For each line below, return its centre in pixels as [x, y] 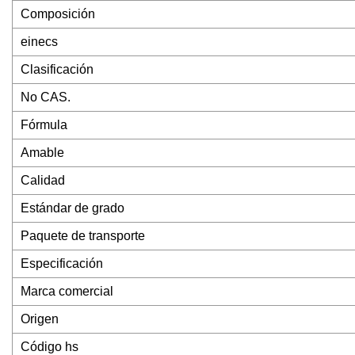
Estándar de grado [73, 208]
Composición [58, 14]
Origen [40, 319]
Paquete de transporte [83, 236]
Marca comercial [67, 292]
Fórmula [44, 125]
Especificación [62, 264]
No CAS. [46, 97]
